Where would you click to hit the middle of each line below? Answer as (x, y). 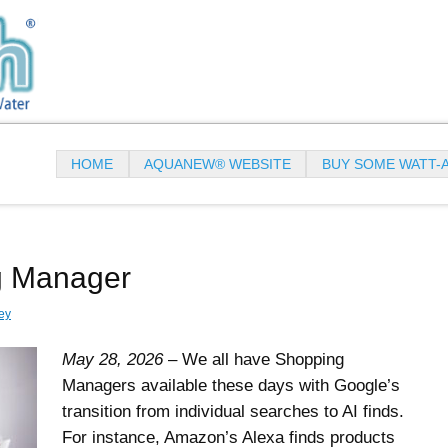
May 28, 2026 (115, 360)
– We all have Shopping (256, 360)
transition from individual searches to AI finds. (233, 412)
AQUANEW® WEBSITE (218, 164)
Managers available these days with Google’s (231, 386)
